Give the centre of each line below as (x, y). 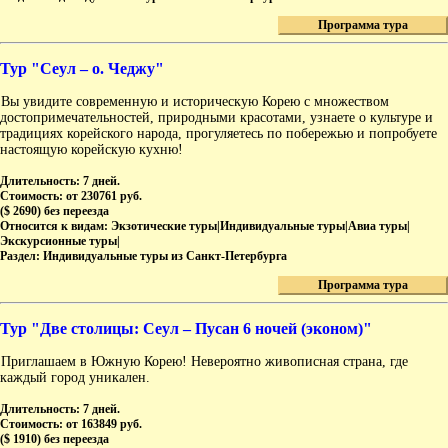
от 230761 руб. (104, 196)
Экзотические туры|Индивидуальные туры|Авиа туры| (260, 226)
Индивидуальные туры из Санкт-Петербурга (165, 256)
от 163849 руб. (104, 424)
